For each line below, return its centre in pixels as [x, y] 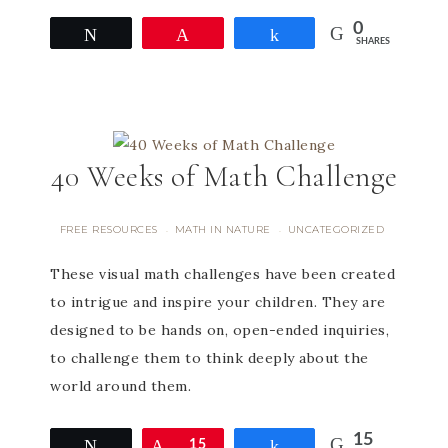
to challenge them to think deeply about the [209, 358]
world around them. [120, 386]
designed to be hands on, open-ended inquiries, [219, 330]
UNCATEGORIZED [336, 229]
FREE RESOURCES [108, 229]
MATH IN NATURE [222, 229]
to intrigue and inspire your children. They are [218, 302]
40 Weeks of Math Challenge [224, 176]
